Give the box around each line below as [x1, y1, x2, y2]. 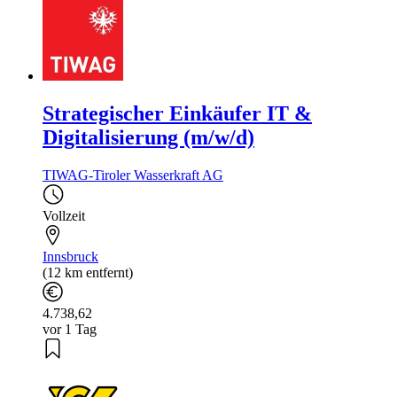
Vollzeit [43, 208, 85, 224]
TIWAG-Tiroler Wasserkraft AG [43, 167, 223, 183]
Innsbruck [43, 249, 98, 265]
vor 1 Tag [43, 322, 97, 338]
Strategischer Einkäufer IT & [43, 102, 312, 126]
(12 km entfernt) [43, 265, 133, 281]
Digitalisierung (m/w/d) [43, 126, 254, 150]
